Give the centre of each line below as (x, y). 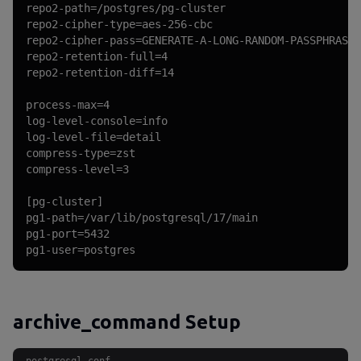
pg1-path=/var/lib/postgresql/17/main (142, 218)
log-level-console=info (97, 121)
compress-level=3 (77, 169)
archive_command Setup (127, 322)
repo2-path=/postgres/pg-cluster (126, 8)
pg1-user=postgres (81, 250)
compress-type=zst (81, 153)
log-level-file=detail (93, 137)
